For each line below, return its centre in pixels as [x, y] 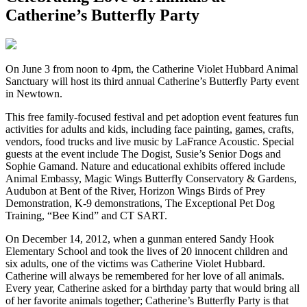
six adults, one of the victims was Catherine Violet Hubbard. [135, 263]
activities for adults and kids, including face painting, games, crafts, [150, 129]
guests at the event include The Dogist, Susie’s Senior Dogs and [143, 153]
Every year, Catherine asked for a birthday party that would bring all [152, 288]
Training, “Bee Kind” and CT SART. [86, 215]
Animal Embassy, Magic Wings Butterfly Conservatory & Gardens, [151, 178]
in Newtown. [34, 93]
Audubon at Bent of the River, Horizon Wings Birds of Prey [135, 191]
